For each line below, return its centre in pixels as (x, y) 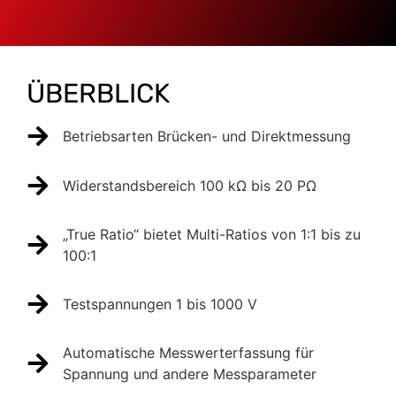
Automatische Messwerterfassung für (188, 353)
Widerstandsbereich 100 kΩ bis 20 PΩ (190, 186)
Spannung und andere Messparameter (190, 374)
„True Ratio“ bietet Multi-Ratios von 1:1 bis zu (212, 234)
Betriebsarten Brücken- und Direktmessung (207, 136)
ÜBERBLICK (98, 94)
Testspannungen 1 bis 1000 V (160, 304)
